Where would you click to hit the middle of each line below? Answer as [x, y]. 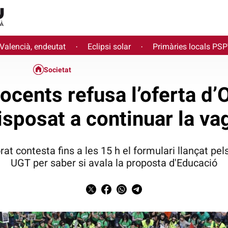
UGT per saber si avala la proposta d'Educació [114, 163]
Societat [58, 70]
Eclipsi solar [109, 47]
